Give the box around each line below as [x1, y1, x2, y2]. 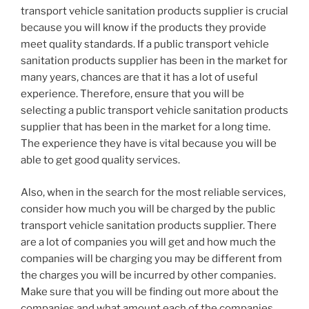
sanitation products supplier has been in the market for [21, 54, 288, 68]
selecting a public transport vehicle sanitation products [21, 104, 288, 117]
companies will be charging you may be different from [21, 252, 282, 265]
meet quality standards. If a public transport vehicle [21, 38, 269, 51]
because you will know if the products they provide [21, 21, 266, 34]
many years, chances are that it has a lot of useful [21, 71, 258, 84]
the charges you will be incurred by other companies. [21, 268, 276, 281]
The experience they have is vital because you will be [21, 137, 277, 150]
